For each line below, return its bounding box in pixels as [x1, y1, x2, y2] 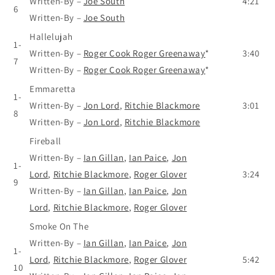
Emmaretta [29, 82, 76, 95]
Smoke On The [29, 220, 89, 232]
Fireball [29, 134, 61, 147]
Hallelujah [29, 30, 73, 42]
